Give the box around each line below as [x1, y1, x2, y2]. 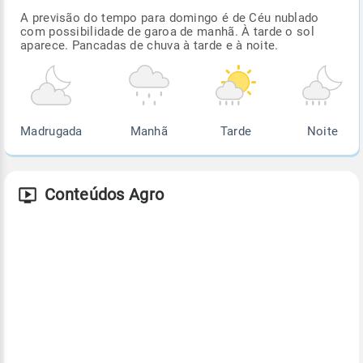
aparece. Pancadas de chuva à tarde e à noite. [20, 38, 279, 53]
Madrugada [20, 124, 83, 139]
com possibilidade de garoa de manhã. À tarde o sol [20, 24, 314, 40]
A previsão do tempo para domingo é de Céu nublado [20, 11, 319, 26]
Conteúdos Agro [45, 185, 164, 205]
